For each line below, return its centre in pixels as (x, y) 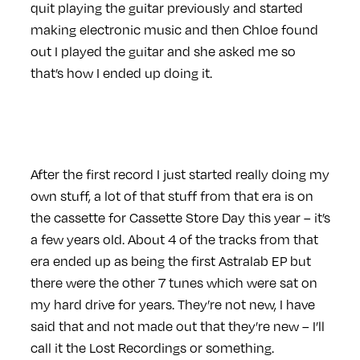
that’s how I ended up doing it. (121, 72)
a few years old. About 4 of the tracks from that (174, 239)
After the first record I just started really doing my (180, 174)
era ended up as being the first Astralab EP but (170, 260)
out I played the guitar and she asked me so (163, 51)
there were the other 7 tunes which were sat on (174, 282)
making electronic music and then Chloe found (174, 29)
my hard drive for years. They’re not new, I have (172, 304)
